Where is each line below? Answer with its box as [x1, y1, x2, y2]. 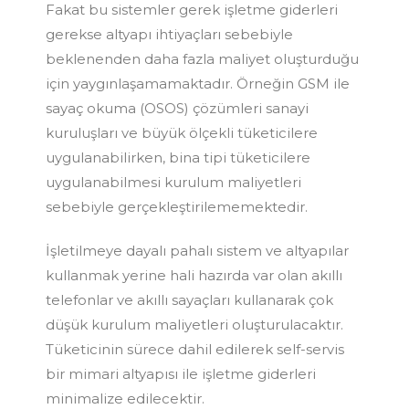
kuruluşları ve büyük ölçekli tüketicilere [46, 123, 318, 142]
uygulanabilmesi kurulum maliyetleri [46, 173, 301, 191]
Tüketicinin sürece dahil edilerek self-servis [46, 340, 344, 358]
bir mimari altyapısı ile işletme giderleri [46, 364, 316, 383]
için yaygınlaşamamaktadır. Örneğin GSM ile [46, 74, 350, 92]
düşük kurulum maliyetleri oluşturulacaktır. [46, 315, 343, 333]
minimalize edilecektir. [46, 389, 204, 407]
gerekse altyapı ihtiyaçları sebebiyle [46, 25, 293, 43]
